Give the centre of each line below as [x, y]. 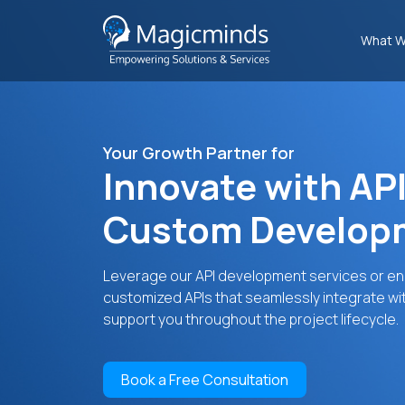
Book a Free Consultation [205, 380]
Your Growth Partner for [199, 153]
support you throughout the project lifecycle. [251, 319]
